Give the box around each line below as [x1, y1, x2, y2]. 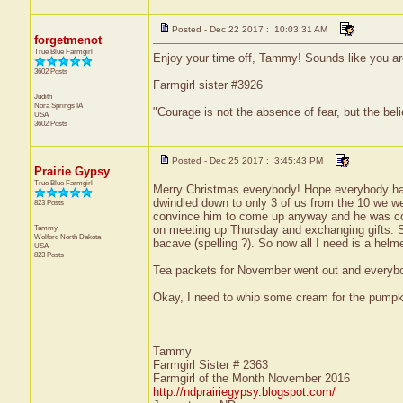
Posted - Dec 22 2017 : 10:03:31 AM [171, 24, 327, 34]
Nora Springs [33, 101, 76, 110]
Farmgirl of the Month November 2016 [152, 372, 350, 385]
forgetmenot [33, 33, 102, 47]
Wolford [33, 232, 60, 241]
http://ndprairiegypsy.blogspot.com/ [152, 385, 336, 399]
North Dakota [59, 232, 101, 241]
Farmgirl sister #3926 [152, 78, 263, 92]
